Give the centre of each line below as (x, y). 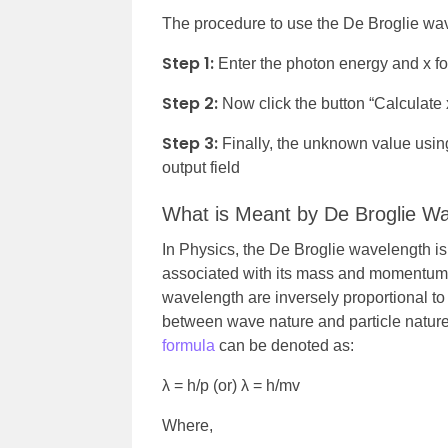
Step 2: (190, 103)
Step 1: (188, 63)
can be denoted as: (284, 345)
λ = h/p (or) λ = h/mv (231, 385)
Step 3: (190, 143)
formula (188, 345)
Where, (189, 425)
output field (201, 167)
